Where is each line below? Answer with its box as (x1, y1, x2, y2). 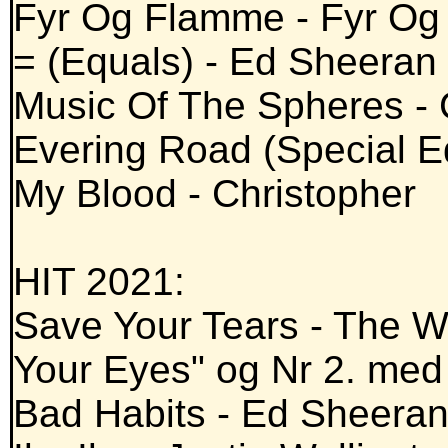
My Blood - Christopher (13, 172, 416, 216)
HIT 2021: (13, 260, 185, 304)
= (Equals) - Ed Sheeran (13, 40, 437, 84)
